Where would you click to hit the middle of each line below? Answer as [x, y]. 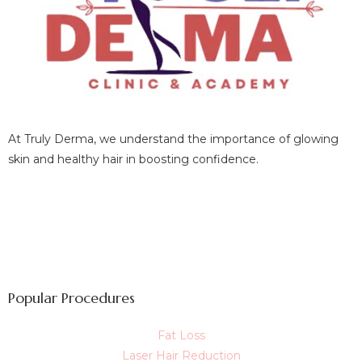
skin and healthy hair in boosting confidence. [135, 160]
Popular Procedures [72, 297]
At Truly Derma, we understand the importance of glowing [173, 139]
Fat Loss [181, 335]
